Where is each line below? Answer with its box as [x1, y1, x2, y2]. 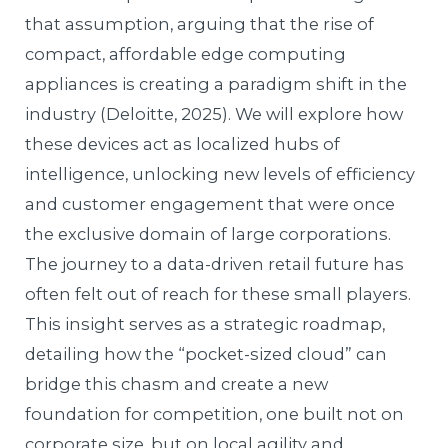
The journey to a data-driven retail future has [25, 254, 405, 275]
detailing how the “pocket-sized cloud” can [25, 344, 388, 365]
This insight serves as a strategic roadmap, [25, 314, 386, 335]
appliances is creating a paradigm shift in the [25, 74, 408, 95]
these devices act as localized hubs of [25, 134, 341, 155]
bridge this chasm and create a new [25, 374, 329, 395]
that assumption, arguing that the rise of [25, 14, 375, 35]
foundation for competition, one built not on [25, 404, 405, 425]
